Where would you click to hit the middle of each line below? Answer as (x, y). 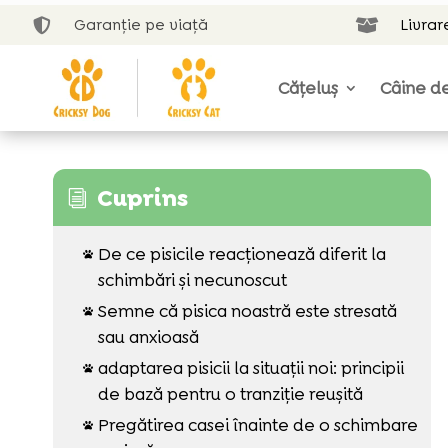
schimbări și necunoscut (192, 279)
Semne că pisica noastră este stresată (247, 310)
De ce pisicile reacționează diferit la (241, 253)
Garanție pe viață (141, 25)
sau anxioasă (148, 336)
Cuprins (142, 197)
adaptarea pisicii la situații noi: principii (250, 367)
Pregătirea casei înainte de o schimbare (257, 424)
